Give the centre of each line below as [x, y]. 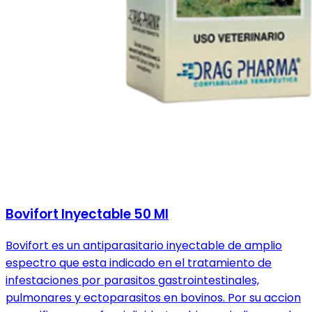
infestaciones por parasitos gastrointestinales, [132, 281]
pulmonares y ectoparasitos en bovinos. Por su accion [153, 298]
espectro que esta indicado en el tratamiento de [139, 263]
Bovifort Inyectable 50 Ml [87, 214]
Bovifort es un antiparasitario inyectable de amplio [144, 246]
